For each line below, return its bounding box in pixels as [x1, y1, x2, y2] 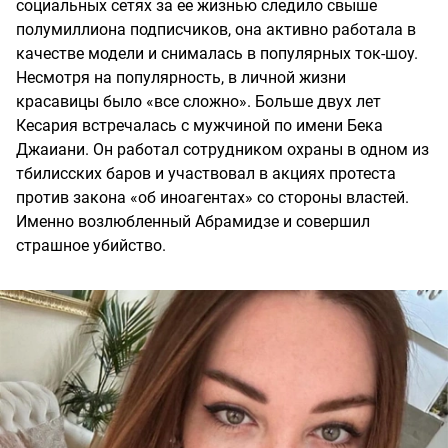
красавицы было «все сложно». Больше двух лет [16, 92, 381, 112]
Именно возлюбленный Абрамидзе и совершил [16, 212, 370, 232]
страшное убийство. [16, 236, 166, 256]
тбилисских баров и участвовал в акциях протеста [16, 164, 396, 184]
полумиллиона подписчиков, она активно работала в [16, 20, 416, 40]
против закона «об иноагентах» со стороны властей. [16, 188, 409, 208]
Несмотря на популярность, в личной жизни [16, 68, 346, 88]
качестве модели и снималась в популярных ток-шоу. [16, 44, 418, 64]
